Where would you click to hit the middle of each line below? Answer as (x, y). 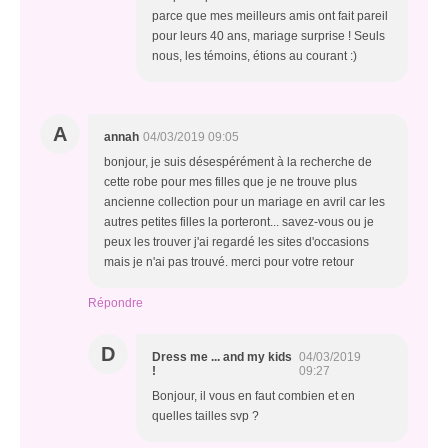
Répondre (115, 303)
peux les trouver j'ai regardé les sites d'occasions (236, 242)
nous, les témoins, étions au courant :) (254, 56)
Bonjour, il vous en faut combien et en (253, 396)
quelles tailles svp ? (205, 416)
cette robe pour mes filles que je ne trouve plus (230, 182)
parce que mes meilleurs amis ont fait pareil (270, 16)
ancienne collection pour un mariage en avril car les (244, 202)
